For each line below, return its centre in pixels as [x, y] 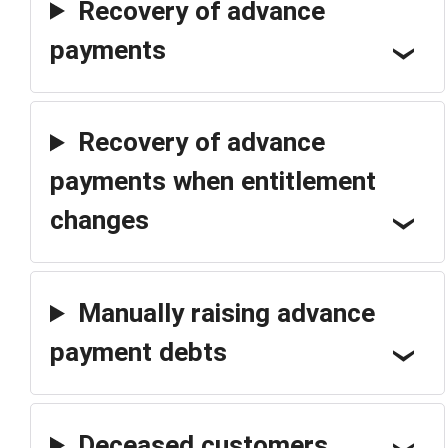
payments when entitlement [213, 181]
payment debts [138, 352]
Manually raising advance [226, 313]
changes [99, 220]
